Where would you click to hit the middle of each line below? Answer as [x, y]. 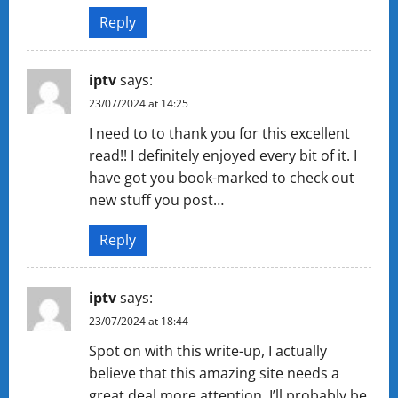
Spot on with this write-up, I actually [208, 350]
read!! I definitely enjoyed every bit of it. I [223, 155]
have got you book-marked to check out [222, 177]
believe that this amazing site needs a [214, 373]
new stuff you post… [156, 199]
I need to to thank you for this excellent [219, 133]
